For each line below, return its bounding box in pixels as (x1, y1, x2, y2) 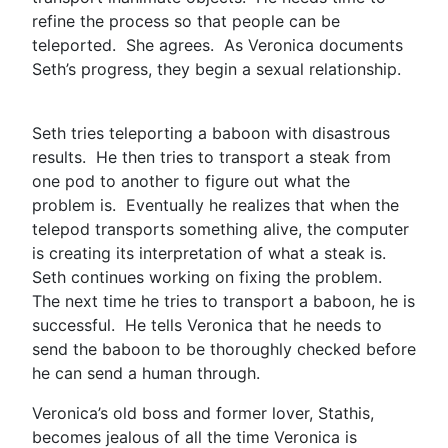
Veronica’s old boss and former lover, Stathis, (32, 402, 374, 423)
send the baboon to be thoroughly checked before (32, 338, 416, 359)
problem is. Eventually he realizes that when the (32, 194, 399, 215)
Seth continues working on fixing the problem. (32, 266, 387, 287)
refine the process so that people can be (32, 10, 340, 31)
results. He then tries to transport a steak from (32, 146, 391, 167)
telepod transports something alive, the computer (32, 218, 409, 239)
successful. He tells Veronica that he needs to (32, 314, 382, 335)
